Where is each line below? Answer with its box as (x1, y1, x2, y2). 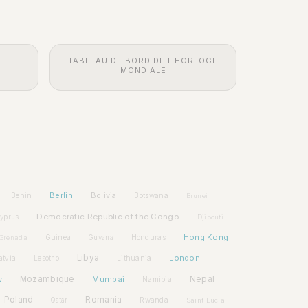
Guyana (89, 233, 113, 241)
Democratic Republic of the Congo (36, 211, 179, 221)
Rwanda (140, 296, 169, 305)
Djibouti (197, 212, 224, 221)
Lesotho (33, 254, 60, 263)
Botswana (134, 191, 168, 200)
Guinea (45, 232, 71, 241)
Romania (85, 295, 122, 305)
